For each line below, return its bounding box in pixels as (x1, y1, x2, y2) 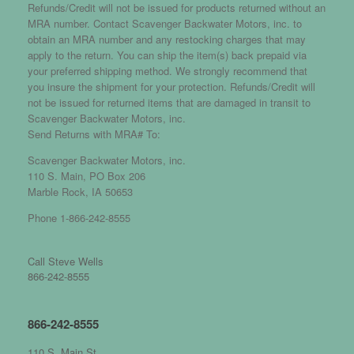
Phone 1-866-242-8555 (28, 209, 130, 225)
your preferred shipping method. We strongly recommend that (28, 62, 307, 78)
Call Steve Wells (28, 253, 104, 269)
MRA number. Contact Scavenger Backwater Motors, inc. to (28, 15, 302, 31)
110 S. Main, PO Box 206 (28, 168, 145, 183)
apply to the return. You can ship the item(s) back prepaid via (28, 47, 307, 62)
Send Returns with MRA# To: (28, 126, 160, 141)
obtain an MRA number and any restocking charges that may (28, 31, 306, 47)
